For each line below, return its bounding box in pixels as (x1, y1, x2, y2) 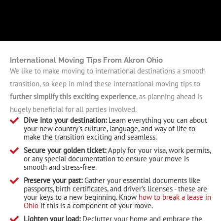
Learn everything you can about (106, 115, 207, 125)
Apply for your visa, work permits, (106, 145, 211, 155)
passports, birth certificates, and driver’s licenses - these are (23, 184, 207, 193)
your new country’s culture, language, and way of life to (23, 123, 195, 133)
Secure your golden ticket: (23, 145, 106, 155)
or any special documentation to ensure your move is (23, 153, 189, 163)
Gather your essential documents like (82, 175, 200, 185)
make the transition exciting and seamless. (23, 132, 157, 142)
